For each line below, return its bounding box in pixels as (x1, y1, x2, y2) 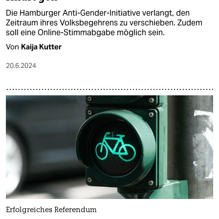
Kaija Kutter (21, 42, 62, 51)
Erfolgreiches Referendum (6, 206, 97, 214)
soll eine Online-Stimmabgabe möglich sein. (6, 27, 165, 38)
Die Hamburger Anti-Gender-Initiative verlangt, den (6, 7, 190, 18)
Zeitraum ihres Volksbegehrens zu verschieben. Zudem (6, 17, 202, 28)
